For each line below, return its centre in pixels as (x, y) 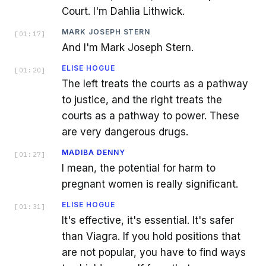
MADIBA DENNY (94, 152)
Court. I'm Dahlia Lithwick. (123, 11)
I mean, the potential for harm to (139, 168)
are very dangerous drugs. (125, 132)
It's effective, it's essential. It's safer (148, 220)
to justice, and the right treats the (142, 99)
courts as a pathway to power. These (151, 115)
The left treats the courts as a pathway (155, 83)
